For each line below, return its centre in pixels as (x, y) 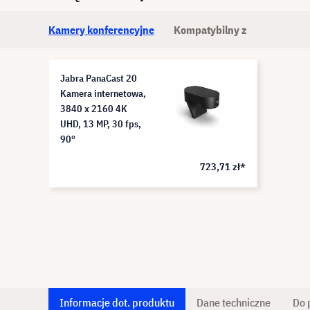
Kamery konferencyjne (101, 30)
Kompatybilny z (210, 30)
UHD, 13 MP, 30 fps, (101, 124)
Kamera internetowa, (103, 93)
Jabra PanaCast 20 (99, 78)
